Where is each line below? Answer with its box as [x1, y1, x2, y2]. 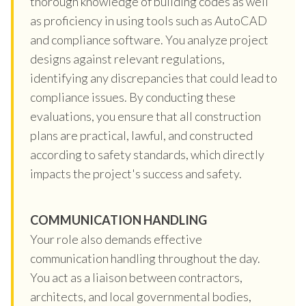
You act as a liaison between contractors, [30, 269, 242, 285]
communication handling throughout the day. [30, 250, 260, 266]
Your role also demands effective [30, 231, 202, 247]
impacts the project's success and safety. [30, 165, 242, 181]
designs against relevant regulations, [30, 51, 225, 66]
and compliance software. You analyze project [30, 31, 268, 47]
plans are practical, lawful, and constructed [30, 127, 253, 143]
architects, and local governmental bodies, [30, 288, 251, 304]
